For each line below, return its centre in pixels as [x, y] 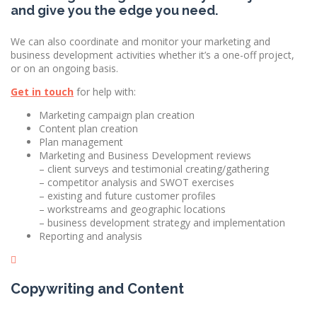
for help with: [105, 91]
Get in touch [42, 91]
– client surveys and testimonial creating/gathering [154, 168]
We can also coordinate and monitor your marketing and [140, 41]
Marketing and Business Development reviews [145, 155]
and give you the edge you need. [114, 10]
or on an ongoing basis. [64, 68]
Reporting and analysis [91, 236]
